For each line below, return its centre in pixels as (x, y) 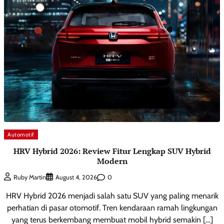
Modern (112, 161)
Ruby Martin (30, 177)
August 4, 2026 (76, 177)
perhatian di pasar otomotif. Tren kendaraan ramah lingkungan (112, 208)
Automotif (21, 134)
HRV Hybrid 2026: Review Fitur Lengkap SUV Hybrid (112, 151)
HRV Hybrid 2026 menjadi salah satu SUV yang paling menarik (112, 196)
